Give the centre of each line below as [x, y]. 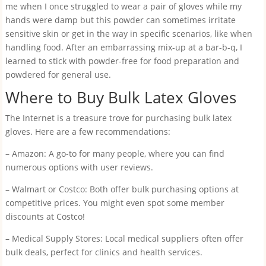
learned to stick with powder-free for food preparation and [122, 61]
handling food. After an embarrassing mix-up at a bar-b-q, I [123, 47]
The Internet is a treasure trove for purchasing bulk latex [118, 118]
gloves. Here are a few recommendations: [88, 132]
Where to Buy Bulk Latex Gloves [121, 97]
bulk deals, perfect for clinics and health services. [104, 252]
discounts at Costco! [45, 216]
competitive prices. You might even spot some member [115, 203]
